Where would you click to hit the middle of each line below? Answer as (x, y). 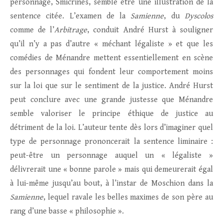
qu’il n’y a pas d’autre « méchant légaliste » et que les (111, 44)
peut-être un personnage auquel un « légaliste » (111, 156)
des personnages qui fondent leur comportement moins (111, 72)
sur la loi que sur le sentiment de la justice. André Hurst (111, 86)
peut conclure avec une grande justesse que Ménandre (111, 100)
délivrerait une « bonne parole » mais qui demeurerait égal (111, 170)
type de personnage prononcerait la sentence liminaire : (111, 142)
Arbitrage (71, 30)
